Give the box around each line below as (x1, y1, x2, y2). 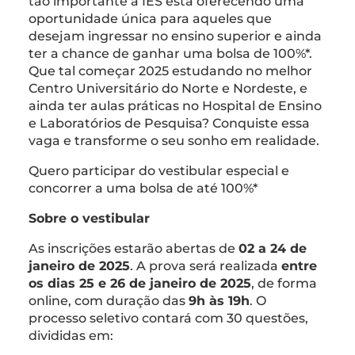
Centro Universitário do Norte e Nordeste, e (29, 80, 307, 96)
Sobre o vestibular (29, 210, 150, 226)
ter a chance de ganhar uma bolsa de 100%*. (29, 45, 312, 61)
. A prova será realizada (130, 258, 281, 273)
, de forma (251, 275, 317, 291)
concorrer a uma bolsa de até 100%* (29, 180, 261, 196)
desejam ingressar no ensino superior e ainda (29, 28, 322, 44)
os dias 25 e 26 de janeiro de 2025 (29, 275, 251, 291)
